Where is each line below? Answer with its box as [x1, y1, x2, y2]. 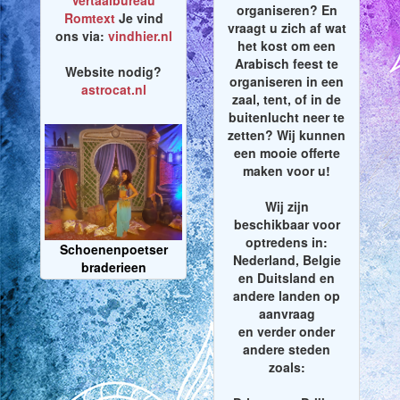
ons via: [54, 27, 108, 46]
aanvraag [258, 304, 315, 323]
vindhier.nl [107, 27, 172, 46]
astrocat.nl [80, 80, 146, 99]
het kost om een [237, 37, 336, 55]
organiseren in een [229, 72, 344, 91]
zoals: [268, 358, 305, 377]
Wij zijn [264, 197, 309, 216]
